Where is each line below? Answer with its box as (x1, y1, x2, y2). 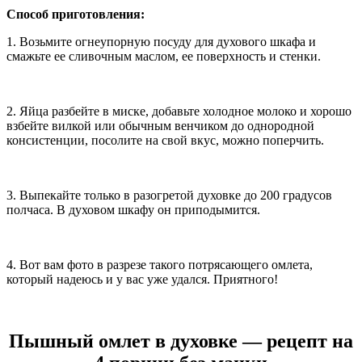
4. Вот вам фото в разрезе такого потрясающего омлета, (6, 258, 313, 272)
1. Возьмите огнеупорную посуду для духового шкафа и (6, 35, 316, 49)
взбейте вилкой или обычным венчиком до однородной (6, 119, 314, 133)
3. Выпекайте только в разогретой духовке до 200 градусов (6, 188, 332, 203)
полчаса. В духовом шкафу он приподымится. (6, 203, 260, 217)
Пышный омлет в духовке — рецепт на (9, 330, 353, 352)
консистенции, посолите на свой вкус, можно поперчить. (6, 133, 324, 148)
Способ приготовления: (6, 7, 145, 22)
